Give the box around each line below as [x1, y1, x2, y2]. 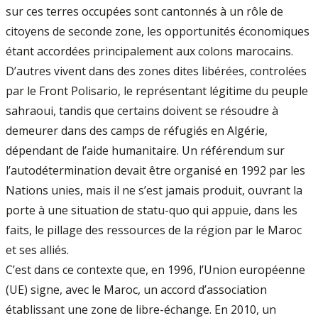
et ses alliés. [6, 242, 69, 258]
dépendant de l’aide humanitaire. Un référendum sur [6, 143, 285, 158]
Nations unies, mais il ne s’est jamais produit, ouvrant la [6, 182, 302, 198]
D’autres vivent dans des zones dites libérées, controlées [6, 63, 307, 79]
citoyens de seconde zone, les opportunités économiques [6, 23, 309, 39]
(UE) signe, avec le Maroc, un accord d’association [6, 282, 267, 297]
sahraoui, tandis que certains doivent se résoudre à [6, 103, 278, 119]
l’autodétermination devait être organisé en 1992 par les [6, 163, 305, 178]
